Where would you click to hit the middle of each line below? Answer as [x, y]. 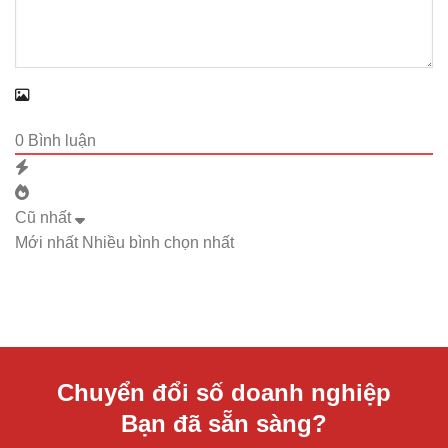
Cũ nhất [43, 218]
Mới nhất [46, 243]
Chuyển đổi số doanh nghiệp [224, 393]
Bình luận [60, 141]
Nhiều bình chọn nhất [158, 243]
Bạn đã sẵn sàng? [224, 424]
